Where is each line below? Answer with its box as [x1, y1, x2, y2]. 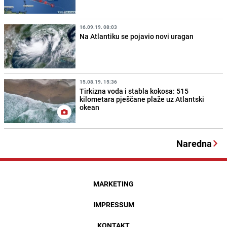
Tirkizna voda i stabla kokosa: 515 [80, 86, 189, 96]
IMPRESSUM [93, 200, 134, 210]
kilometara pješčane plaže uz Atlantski [80, 94, 205, 104]
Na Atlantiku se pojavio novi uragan [80, 31, 194, 42]
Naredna [176, 137, 212, 150]
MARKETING [93, 179, 134, 189]
